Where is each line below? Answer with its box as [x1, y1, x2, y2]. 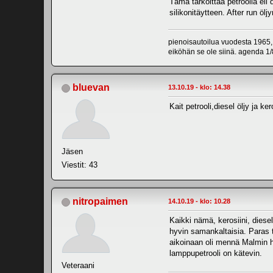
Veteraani [62, 260, 94, 270]
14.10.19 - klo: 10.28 [168, 197, 230, 205]
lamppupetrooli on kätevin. [169, 248, 262, 258]
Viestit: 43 [62, 160, 97, 169]
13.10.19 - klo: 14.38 [168, 83, 230, 91]
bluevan [73, 82, 110, 93]
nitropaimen [73, 196, 128, 207]
